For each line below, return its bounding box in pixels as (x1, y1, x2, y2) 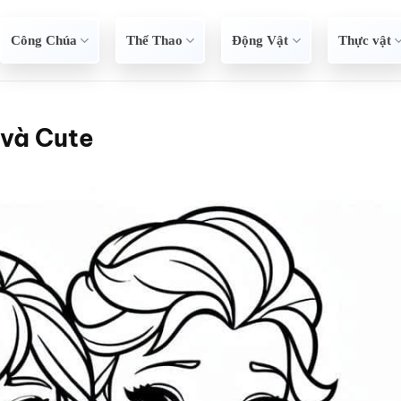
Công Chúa (11, 33, 77, 47)
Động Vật (232, 33, 289, 47)
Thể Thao (126, 33, 183, 47)
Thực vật (337, 33, 391, 47)
